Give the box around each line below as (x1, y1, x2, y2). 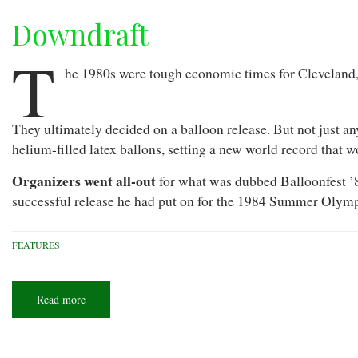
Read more (37, 292, 86, 308)
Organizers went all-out (12, 170, 156, 192)
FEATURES (12, 238, 60, 252)
